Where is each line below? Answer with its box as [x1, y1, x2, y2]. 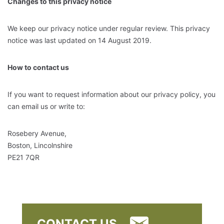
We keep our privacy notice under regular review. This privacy [7, 23, 210, 32]
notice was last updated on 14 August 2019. [7, 35, 153, 44]
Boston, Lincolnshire [7, 140, 72, 149]
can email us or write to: [7, 101, 85, 110]
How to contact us [7, 62, 70, 71]
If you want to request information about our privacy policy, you [7, 89, 215, 98]
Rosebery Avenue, [7, 128, 66, 137]
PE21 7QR [7, 152, 39, 161]
